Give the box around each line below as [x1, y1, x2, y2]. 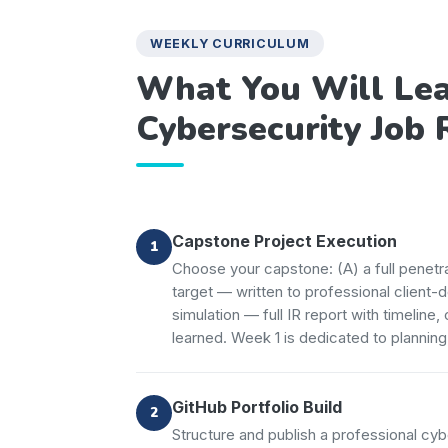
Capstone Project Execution [172, 230, 397, 251]
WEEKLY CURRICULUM [150, 35, 310, 51]
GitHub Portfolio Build [172, 396, 342, 417]
